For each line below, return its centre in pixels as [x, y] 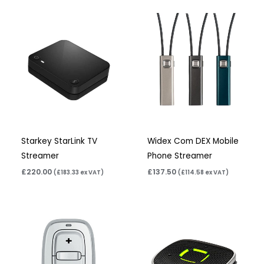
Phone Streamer [180, 156]
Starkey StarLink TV [60, 141]
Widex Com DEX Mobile [193, 141]
